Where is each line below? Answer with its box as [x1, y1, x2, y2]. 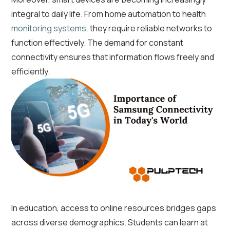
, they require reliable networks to [86, 23, 212, 34]
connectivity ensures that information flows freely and [11, 51, 214, 63]
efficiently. [11, 66, 50, 78]
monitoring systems [11, 23, 86, 34]
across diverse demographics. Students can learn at [11, 217, 208, 228]
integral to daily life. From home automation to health [11, 8, 206, 20]
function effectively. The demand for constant [11, 37, 183, 49]
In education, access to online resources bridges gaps [11, 202, 216, 214]
